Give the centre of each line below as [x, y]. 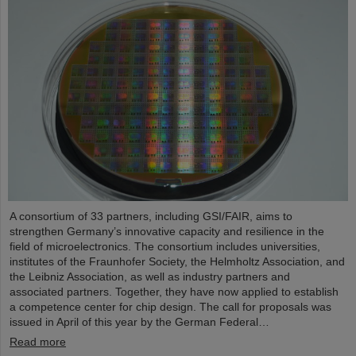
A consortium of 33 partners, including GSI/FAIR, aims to [151, 217]
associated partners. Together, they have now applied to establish [174, 292]
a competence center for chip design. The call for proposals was [170, 307]
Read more [38, 342]
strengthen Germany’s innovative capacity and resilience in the [167, 232]
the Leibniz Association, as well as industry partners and [150, 277]
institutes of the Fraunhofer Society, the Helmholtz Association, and [177, 262]
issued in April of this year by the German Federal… [139, 322]
